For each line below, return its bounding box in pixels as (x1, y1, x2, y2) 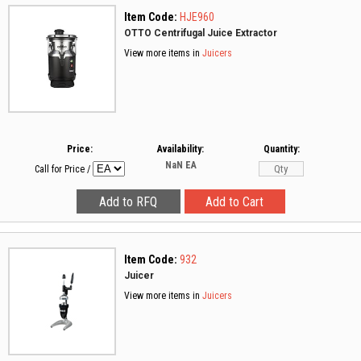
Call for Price (35, 164, 85, 175)
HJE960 (180, 10, 214, 23)
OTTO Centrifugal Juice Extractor (124, 27, 277, 39)
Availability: (157, 143, 204, 155)
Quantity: (263, 143, 300, 155)
